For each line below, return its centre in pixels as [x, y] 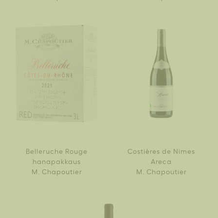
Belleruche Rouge [57, 150]
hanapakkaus [57, 161]
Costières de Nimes [161, 150]
